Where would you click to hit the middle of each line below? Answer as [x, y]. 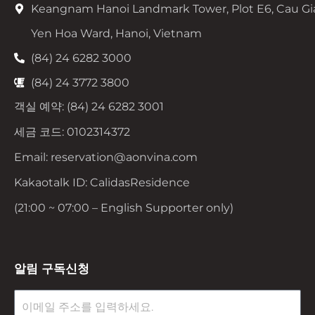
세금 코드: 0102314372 [72, 132]
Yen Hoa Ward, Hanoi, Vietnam [116, 34]
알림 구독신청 [52, 269]
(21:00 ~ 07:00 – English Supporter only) [124, 208]
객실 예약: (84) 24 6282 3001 [89, 107]
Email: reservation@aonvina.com [106, 157]
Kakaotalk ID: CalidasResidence [102, 183]
